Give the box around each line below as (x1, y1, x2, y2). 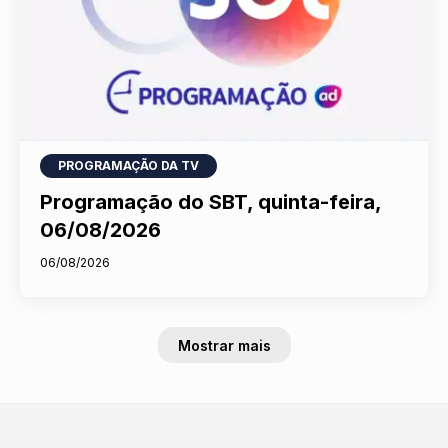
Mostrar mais (177, 336, 271, 354)
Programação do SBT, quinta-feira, (40, 189, 382, 214)
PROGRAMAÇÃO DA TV (58, 157, 200, 173)
